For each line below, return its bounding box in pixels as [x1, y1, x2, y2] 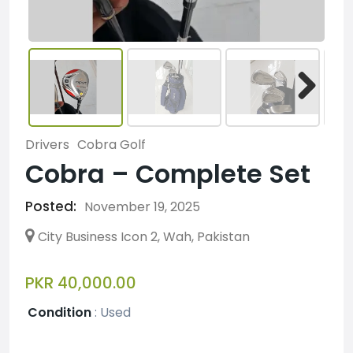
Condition [28, 303, 91, 321]
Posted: [25, 196, 76, 216]
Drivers [25, 135, 69, 154]
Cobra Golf [77, 135, 146, 154]
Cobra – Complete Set [25, 155, 310, 191]
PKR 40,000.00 [25, 271, 136, 294]
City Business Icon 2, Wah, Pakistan [38, 227, 250, 246]
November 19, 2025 [84, 197, 200, 216]
